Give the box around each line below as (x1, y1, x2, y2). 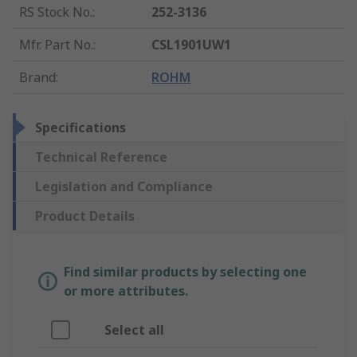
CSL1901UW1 (151, 36, 232, 54)
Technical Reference (35, 148, 167, 167)
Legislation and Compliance (35, 178, 213, 196)
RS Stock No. (19, 3, 92, 22)
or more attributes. (64, 282, 188, 300)
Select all (104, 321, 164, 339)
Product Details (35, 207, 135, 226)
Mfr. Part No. (19, 36, 93, 54)
